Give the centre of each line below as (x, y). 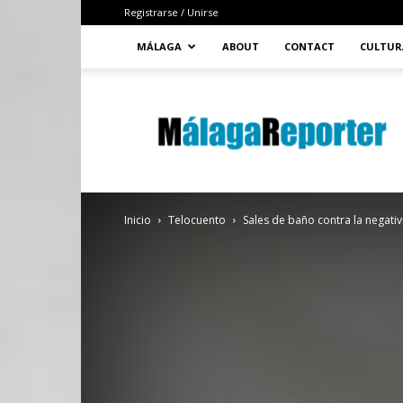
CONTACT (309, 46)
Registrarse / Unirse (171, 12)
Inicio (138, 220)
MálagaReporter (217, 99)
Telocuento (197, 220)
